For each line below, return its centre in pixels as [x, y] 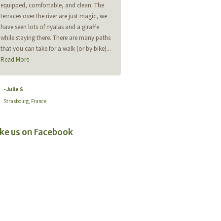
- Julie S [13, 90]
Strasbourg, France [25, 101]
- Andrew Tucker [153, 57]
